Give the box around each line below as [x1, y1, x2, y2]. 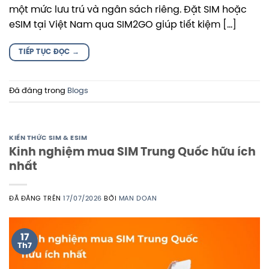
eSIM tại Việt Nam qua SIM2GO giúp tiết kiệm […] [9, 20, 237, 31]
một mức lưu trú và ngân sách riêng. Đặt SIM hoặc [9, 5, 247, 16]
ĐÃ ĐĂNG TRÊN [9, 195, 64, 202]
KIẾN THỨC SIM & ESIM [9, 134, 88, 142]
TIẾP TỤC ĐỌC [19, 48, 73, 56]
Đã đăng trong [9, 86, 67, 95]
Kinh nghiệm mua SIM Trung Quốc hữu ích [9, 146, 256, 159]
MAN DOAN [118, 195, 157, 202]
